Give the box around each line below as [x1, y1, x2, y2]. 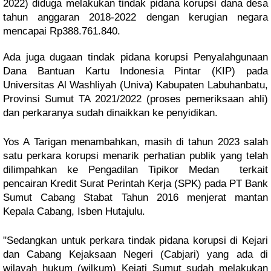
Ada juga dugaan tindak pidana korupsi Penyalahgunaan [3, 51, 268, 63]
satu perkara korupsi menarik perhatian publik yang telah [3, 150, 268, 162]
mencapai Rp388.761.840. [3, 25, 120, 37]
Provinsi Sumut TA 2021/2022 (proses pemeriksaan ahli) [3, 93, 268, 105]
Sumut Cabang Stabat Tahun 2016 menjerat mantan [3, 192, 268, 203]
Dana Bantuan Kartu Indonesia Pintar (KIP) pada [3, 65, 268, 77]
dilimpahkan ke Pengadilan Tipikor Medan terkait [3, 164, 268, 175]
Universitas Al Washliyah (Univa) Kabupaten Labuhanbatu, [3, 79, 268, 91]
